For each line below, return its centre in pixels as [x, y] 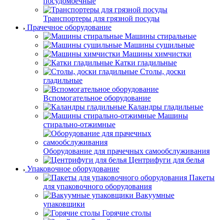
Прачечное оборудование [69, 27]
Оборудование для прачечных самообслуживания [126, 151]
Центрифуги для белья [166, 160]
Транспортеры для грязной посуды [101, 18]
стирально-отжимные [79, 124]
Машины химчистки [157, 54]
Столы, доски [163, 71]
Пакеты [202, 177]
